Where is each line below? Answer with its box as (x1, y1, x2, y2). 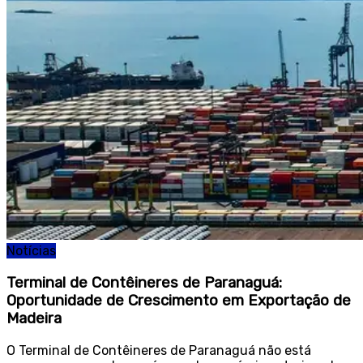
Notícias (6, 243, 56, 259)
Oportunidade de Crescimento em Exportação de (6, 291, 351, 310)
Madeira (6, 309, 62, 327)
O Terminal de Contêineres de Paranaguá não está (6, 342, 311, 358)
